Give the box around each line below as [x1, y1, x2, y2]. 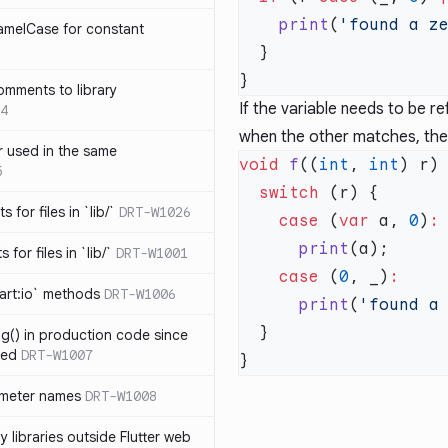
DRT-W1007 [21, 346, 93, 364]
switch [259, 183, 319, 203]
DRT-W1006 [104, 285, 176, 303]
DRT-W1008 [85, 387, 157, 405]
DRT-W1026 [119, 203, 191, 221]
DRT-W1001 [116, 244, 188, 262]
